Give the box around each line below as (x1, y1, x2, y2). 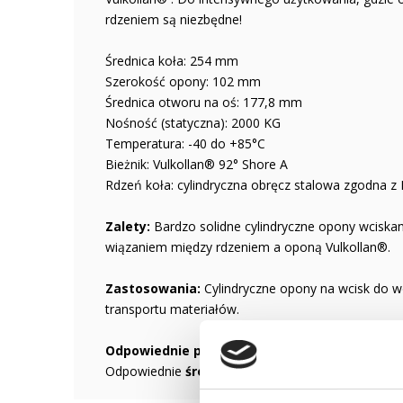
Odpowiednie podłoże (105, 342, 247, 359)
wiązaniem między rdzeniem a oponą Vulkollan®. (105, 238, 390, 255)
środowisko (185, 363, 263, 380)
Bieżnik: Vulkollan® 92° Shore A (105, 156, 288, 173)
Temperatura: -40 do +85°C (105, 135, 265, 152)
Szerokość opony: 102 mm (105, 73, 261, 90)
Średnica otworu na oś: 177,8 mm (105, 94, 302, 111)
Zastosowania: (105, 280, 204, 297)
